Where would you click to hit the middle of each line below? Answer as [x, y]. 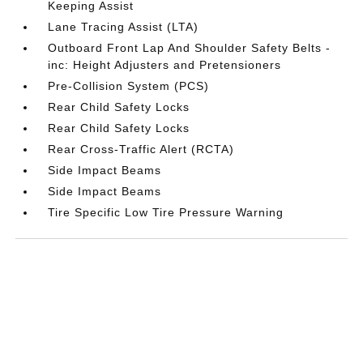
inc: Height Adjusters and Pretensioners [165, 64]
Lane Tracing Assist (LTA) [124, 26]
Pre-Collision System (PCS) [129, 85]
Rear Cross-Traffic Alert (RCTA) [141, 149]
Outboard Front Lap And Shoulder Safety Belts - [190, 47]
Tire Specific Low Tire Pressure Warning [166, 212]
